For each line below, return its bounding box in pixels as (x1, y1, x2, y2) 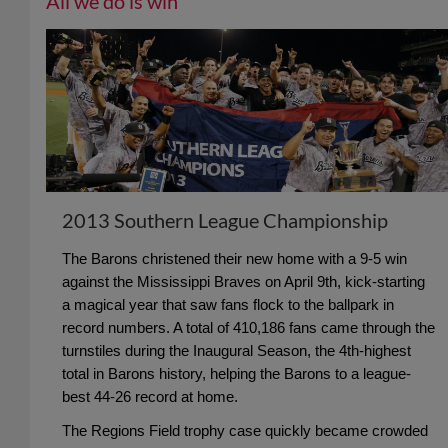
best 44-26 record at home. (62, 389, 238, 405)
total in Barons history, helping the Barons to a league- (62, 366, 411, 382)
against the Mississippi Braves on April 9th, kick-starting (62, 274, 425, 290)
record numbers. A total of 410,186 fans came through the (62, 320, 435, 336)
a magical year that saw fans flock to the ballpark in (62, 297, 394, 313)
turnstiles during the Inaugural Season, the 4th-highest (62, 343, 411, 359)
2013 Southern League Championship (62, 208, 388, 232)
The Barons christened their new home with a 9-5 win (62, 251, 407, 267)
